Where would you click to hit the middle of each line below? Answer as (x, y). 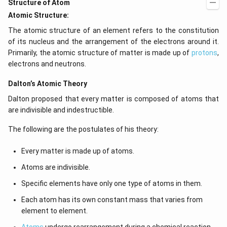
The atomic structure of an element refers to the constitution (113, 30)
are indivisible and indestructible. (62, 110)
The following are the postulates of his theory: (83, 129)
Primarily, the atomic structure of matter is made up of (100, 53)
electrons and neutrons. (47, 64)
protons (204, 53)
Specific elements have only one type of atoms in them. (111, 183)
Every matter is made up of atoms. (78, 151)
